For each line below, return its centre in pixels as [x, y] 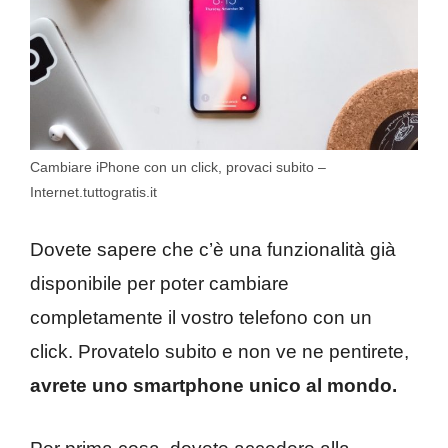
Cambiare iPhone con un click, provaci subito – [178, 166]
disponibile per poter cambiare [159, 284]
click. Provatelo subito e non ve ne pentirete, [219, 352]
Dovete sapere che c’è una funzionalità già [213, 250]
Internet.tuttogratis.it [93, 191]
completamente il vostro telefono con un [201, 318]
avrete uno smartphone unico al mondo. [213, 386]
